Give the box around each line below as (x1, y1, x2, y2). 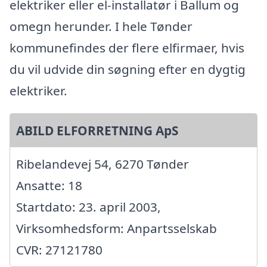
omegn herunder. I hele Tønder (10, 17, 193, 35)
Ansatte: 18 (16, 176, 82, 194)
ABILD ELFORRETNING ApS (16, 122, 178, 139)
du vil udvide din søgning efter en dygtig (10, 60, 246, 77)
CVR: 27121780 (16, 241, 103, 258)
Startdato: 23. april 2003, (16, 198, 161, 215)
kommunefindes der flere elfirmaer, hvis (10, 39, 244, 56)
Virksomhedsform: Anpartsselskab (16, 219, 217, 237)
